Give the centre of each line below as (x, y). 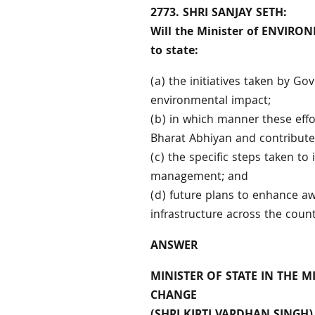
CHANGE (174, 297)
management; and (200, 178)
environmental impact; (211, 102)
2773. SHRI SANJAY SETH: (219, 14)
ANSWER (174, 247)
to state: (175, 52)
